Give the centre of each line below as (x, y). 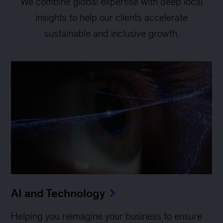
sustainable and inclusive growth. (111, 33)
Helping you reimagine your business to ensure (107, 216)
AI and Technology (58, 193)
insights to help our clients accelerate (111, 17)
